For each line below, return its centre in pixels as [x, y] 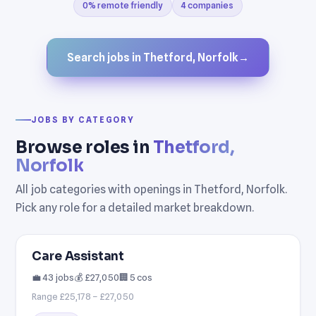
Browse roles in [84, 147]
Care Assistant [78, 256]
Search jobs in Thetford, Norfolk [153, 57]
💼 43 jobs [53, 277]
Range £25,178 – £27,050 [83, 296]
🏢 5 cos [136, 277]
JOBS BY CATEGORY [83, 120]
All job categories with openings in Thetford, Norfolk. [152, 189]
